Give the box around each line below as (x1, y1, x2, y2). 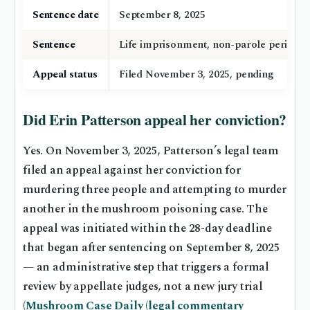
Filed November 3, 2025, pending (119, 66, 274, 82)
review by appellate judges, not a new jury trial (23, 277, 263, 295)
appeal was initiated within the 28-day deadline (23, 219, 273, 237)
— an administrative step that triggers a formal (23, 258, 270, 276)
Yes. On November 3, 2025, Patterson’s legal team (23, 142, 279, 160)
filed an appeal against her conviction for (23, 161, 241, 179)
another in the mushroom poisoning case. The (23, 200, 268, 218)
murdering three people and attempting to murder (23, 181, 287, 199)
